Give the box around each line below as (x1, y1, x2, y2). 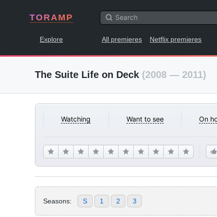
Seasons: (43, 197, 72, 205)
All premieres (102, 35, 142, 43)
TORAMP (30, 13, 73, 22)
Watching (61, 115, 91, 123)
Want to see (126, 115, 164, 123)
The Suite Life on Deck (35, 69, 142, 80)
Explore (40, 35, 63, 43)
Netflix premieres (150, 35, 201, 43)
